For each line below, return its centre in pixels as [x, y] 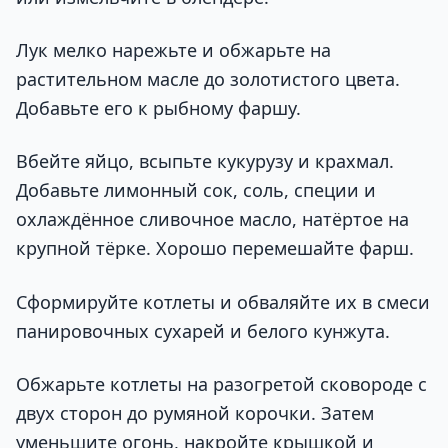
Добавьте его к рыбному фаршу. [158, 108]
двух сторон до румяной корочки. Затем [195, 413]
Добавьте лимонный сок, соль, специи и [196, 190]
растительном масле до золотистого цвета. [208, 79]
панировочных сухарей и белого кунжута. [203, 330]
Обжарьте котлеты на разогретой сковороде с [221, 384]
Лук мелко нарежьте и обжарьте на [173, 50]
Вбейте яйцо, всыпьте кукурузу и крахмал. [205, 161]
